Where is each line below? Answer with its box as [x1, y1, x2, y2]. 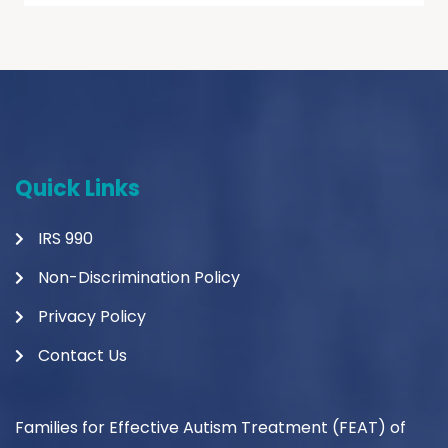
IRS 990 [37, 227, 93, 250]
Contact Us [37, 344, 127, 367]
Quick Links [15, 173, 140, 204]
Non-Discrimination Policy [37, 266, 240, 289]
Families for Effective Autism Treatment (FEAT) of [15, 416, 406, 439]
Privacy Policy [37, 305, 146, 328]
